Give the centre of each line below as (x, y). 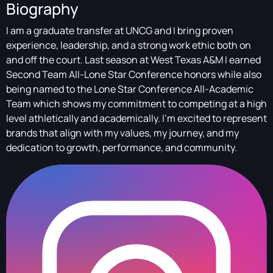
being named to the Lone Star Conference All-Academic (130, 89)
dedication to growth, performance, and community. (122, 147)
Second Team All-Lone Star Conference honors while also (134, 74)
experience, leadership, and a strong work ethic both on (129, 45)
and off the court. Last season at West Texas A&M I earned (133, 59)
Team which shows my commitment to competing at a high (136, 103)
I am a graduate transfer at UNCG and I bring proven (120, 30)
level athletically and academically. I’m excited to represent (136, 118)
